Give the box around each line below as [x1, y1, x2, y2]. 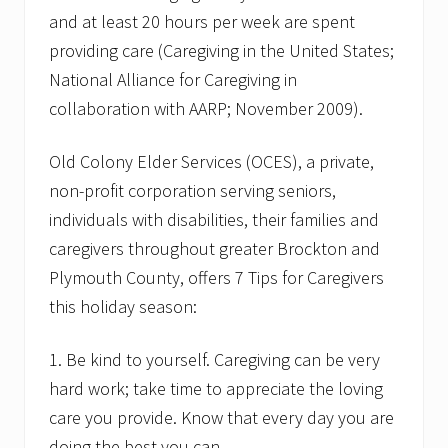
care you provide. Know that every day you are [49, 406, 394, 430]
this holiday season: [49, 295, 197, 319]
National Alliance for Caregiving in [49, 68, 297, 92]
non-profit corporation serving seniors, [49, 179, 336, 203]
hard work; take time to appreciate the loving [49, 377, 383, 401]
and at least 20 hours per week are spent [49, 10, 355, 34]
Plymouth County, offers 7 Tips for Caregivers [49, 266, 384, 290]
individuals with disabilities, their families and [49, 208, 379, 232]
